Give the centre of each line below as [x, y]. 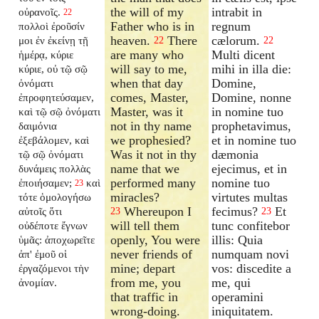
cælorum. [236, 40]
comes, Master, [150, 97]
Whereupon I [156, 211]
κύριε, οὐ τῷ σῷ [53, 68]
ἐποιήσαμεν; [46, 182]
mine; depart [143, 268]
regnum [231, 26]
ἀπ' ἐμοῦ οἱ [43, 253]
